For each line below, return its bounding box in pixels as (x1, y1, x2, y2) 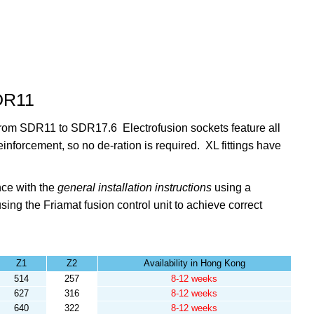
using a (214, 181, 251, 193)
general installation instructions (57, 181, 214, 193)
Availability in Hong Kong (143, 257, 245, 268)
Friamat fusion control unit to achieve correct (43, 198, 262, 211)
